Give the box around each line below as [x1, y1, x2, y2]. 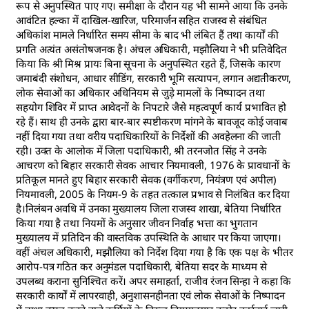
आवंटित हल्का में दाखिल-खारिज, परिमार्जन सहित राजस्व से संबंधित [16, 12, 267, 27]
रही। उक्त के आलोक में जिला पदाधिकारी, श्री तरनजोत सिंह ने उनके [16, 143, 267, 157]
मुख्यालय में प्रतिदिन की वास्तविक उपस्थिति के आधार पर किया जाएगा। [16, 230, 281, 244]
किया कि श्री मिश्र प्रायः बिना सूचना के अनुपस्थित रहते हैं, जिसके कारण [16, 56, 281, 70]
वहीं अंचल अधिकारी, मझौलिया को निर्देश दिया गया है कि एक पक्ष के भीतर [16, 244, 293, 259]
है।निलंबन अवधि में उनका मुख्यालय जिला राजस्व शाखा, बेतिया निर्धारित [16, 201, 281, 215]
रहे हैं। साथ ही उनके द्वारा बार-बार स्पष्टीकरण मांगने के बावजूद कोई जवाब [16, 114, 288, 128]
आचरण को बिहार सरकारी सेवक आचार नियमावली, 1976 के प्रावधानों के [16, 157, 290, 172]
